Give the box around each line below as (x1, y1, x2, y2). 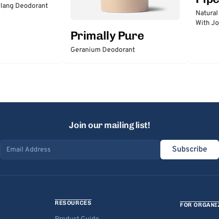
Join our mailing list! (69, 120, 150, 131)
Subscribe (172, 145, 207, 154)
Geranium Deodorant (70, 45, 135, 54)
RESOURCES (55, 199, 92, 206)
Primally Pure (70, 28, 144, 43)
